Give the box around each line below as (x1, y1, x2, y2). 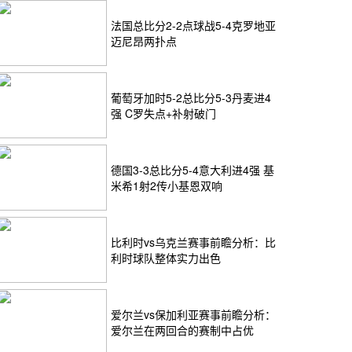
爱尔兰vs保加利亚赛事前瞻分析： (111, 306, 276, 322)
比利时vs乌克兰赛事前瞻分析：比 (111, 234, 276, 250)
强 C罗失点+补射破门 (111, 105, 216, 121)
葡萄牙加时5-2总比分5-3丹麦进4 (111, 90, 271, 105)
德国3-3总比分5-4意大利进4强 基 (111, 162, 274, 178)
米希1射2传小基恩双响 (111, 178, 222, 193)
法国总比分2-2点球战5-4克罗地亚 (111, 17, 276, 33)
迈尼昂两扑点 (111, 33, 177, 49)
